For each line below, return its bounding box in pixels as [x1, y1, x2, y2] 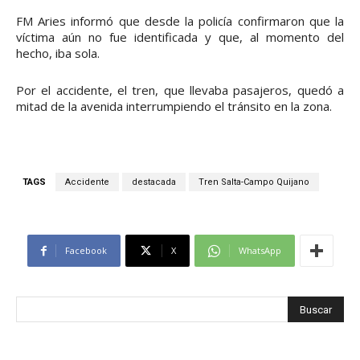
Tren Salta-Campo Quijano [198, 177, 309, 188]
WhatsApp [238, 244, 281, 257]
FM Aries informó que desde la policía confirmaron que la [16, 13, 344, 30]
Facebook [64, 244, 107, 257]
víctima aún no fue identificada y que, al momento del [16, 29, 344, 46]
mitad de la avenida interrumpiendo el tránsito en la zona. [16, 98, 332, 115]
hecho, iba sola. [16, 45, 100, 62]
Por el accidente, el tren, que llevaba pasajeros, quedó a [16, 82, 344, 99]
